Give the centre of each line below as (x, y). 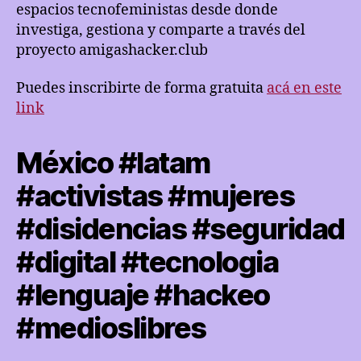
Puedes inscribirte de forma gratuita (141, 88)
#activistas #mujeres (156, 196)
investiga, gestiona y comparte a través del (161, 30)
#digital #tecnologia (147, 262)
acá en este (304, 88)
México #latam (113, 163)
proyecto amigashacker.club (112, 50)
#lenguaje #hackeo (143, 295)
